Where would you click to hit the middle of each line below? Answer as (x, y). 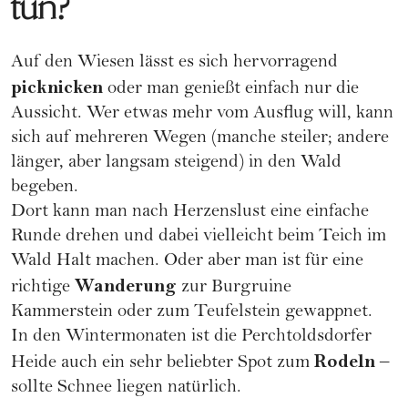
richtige (43, 288)
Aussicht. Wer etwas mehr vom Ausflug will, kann (202, 114)
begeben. (45, 188)
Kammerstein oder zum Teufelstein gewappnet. (192, 312)
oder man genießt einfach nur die (231, 89)
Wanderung (126, 286)
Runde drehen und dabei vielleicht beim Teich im (199, 237)
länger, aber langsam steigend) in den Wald (176, 163)
